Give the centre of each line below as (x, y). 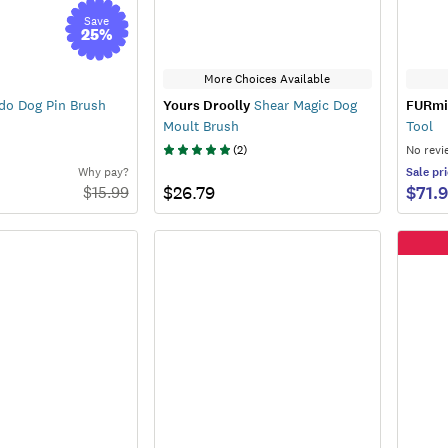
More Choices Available (267, 78)
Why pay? (103, 171)
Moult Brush (200, 125)
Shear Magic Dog (303, 104)
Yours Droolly (206, 105)
